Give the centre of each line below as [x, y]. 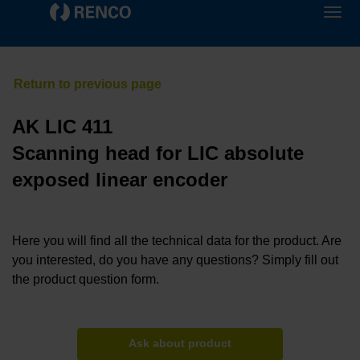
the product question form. [86, 280]
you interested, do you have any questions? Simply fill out [175, 260]
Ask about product [180, 344]
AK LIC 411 [62, 127]
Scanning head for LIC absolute [158, 153]
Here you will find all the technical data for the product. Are [177, 241]
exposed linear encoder [120, 180]
